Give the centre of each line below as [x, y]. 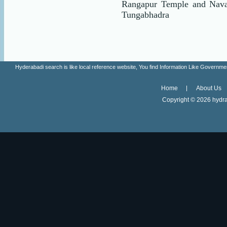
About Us [209, 88]
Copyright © [179, 100]
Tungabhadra [145, 14]
